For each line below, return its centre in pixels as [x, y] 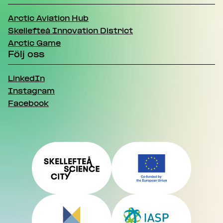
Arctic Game [34, 44]
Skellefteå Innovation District [70, 31]
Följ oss [26, 55]
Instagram [31, 92]
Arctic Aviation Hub [48, 19]
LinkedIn [26, 79]
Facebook [28, 104]
